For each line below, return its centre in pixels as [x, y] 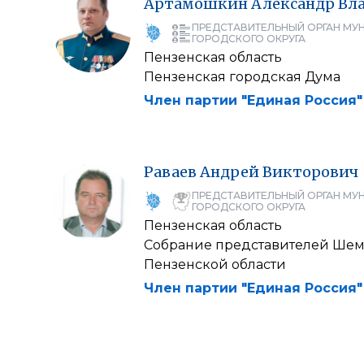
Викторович [310, 172]
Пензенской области [215, 264]
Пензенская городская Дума [242, 77]
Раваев [170, 172]
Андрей [230, 172]
